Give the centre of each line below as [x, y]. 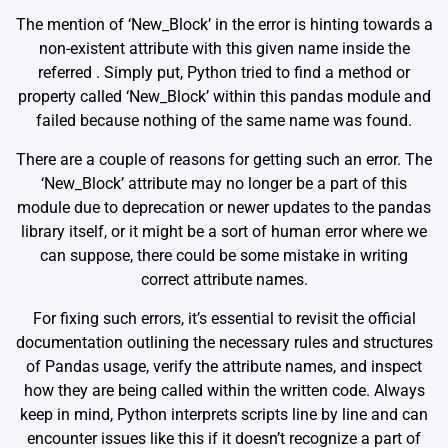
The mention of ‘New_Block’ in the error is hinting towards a [224, 25]
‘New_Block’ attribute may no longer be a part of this [224, 184]
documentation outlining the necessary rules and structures [224, 343]
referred [67, 73]
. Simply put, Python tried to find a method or [253, 73]
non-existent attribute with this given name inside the [224, 49]
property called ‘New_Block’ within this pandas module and [224, 97]
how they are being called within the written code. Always [224, 391]
